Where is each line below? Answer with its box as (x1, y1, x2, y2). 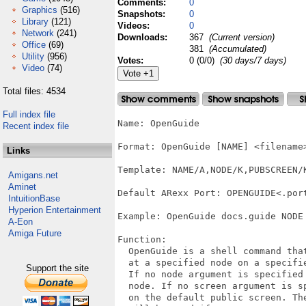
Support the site (26, 263, 89, 273)
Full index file (3, 109, 55, 120)
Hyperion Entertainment (8, 205, 101, 215)
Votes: (117, 55, 146, 66)
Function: (117, 234, 172, 245)
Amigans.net (8, 170, 58, 180)
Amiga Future (8, 228, 61, 238)
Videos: (117, 20, 152, 31)
